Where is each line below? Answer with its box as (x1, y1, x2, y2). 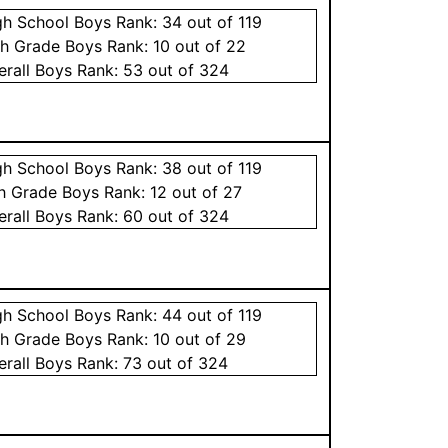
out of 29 (170, 328, 247, 349)
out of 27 (167, 181, 243, 202)
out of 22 (170, 35, 247, 56)
